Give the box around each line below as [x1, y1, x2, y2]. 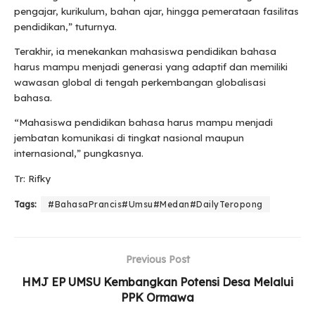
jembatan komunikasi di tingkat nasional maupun [14, 132, 244, 144]
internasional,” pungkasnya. [14, 148, 143, 160]
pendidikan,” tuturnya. [14, 20, 117, 32]
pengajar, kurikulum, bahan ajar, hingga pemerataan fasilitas [14, 5, 299, 17]
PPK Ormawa [121, 290, 194, 305]
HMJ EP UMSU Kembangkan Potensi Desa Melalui [22, 275, 293, 290]
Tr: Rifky [14, 172, 51, 184]
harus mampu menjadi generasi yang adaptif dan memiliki [14, 61, 288, 73]
